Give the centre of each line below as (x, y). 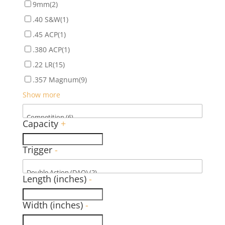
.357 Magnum (55, 79)
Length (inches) (55, 179)
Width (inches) (54, 205)
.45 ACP (45, 34)
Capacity (41, 123)
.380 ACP (47, 49)
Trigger (38, 149)
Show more (41, 94)
